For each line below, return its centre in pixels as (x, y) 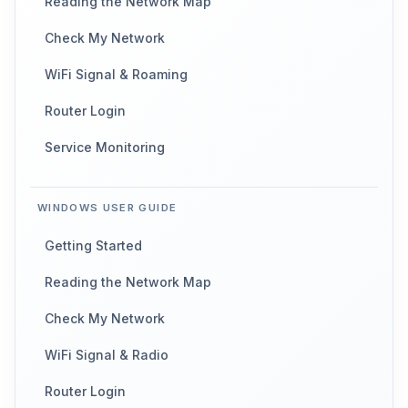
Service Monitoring (105, 148)
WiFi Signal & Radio (107, 355)
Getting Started (93, 246)
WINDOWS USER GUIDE (107, 208)
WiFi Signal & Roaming (116, 75)
